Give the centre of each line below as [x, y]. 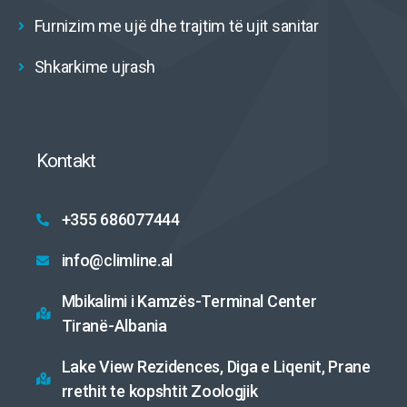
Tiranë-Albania [114, 326]
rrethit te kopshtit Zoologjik [159, 391]
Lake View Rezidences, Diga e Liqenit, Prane [216, 367]
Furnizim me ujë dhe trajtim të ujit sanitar [176, 26]
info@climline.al [117, 260]
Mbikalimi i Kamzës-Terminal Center [189, 301]
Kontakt [66, 161]
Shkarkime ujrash [95, 67]
